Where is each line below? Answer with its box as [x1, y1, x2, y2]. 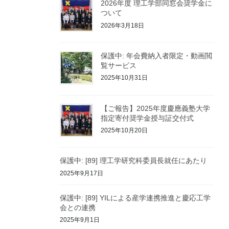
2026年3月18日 [101, 21, 144, 29]
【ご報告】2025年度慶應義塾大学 [101, 104, 210, 112]
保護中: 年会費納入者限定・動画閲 [101, 51, 212, 60]
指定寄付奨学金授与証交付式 [101, 113, 194, 122]
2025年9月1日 [60, 216, 100, 224]
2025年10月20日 [101, 127, 148, 134]
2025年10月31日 [101, 74, 148, 82]
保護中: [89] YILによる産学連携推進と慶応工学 [60, 193, 211, 202]
